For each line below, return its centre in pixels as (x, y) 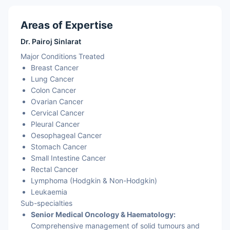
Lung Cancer (52, 79)
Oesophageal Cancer (66, 135)
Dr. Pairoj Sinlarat (51, 41)
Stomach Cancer (59, 147)
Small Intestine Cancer (68, 158)
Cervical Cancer (57, 113)
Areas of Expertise (67, 25)
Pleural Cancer (55, 124)
